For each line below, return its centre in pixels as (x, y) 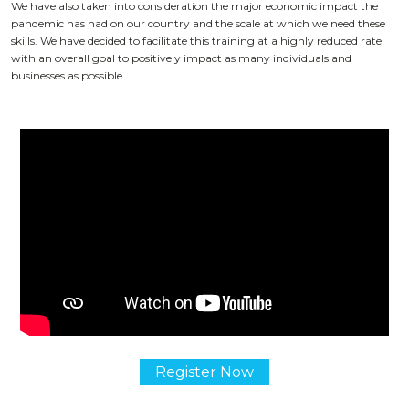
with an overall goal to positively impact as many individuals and (181, 58)
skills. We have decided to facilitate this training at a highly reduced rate (196, 40)
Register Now (204, 372)
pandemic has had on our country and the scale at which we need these (198, 23)
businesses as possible (67, 75)
